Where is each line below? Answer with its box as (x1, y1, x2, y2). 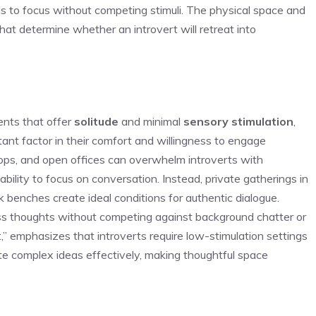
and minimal (119, 114, 183, 128)
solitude (74, 114, 119, 128)
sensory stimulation (183, 114, 293, 128)
